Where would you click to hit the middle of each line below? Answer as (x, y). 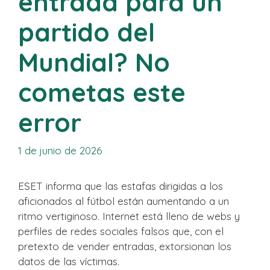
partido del (86, 32)
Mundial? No (94, 62)
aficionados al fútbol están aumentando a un (124, 201)
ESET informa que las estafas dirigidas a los (121, 186)
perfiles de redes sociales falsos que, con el (121, 231)
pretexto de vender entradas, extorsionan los (125, 246)
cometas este (102, 92)
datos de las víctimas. (69, 262)
